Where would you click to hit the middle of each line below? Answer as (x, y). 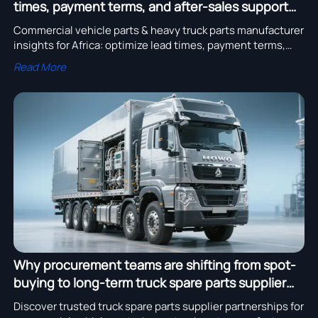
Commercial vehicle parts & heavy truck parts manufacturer (158, 30)
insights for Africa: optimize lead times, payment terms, (149, 45)
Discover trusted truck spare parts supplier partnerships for (158, 306)
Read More (39, 67)
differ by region (58, 24)
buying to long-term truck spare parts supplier (149, 282)
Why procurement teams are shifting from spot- (154, 264)
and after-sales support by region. (97, 60)
